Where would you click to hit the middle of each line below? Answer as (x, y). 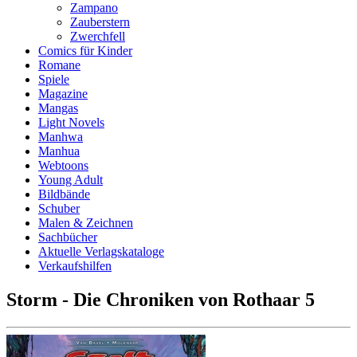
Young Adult (71, 180)
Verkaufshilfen (75, 266)
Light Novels (71, 122)
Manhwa (61, 137)
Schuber (59, 208)
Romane (59, 65)
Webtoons (63, 165)
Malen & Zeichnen (86, 223)
